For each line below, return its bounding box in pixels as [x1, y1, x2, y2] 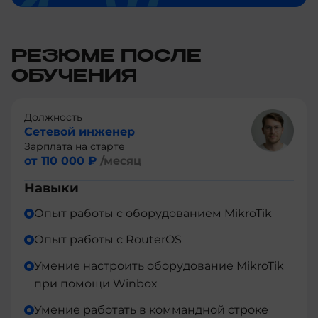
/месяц [100, 153, 141, 168]
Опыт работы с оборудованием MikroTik [34, 206, 272, 220]
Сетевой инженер [24, 124, 135, 138]
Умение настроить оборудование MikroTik [34, 258, 284, 273]
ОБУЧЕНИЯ [11, 67, 137, 85]
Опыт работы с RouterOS [34, 232, 182, 246]
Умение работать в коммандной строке [34, 302, 268, 317]
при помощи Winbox [34, 276, 158, 290]
